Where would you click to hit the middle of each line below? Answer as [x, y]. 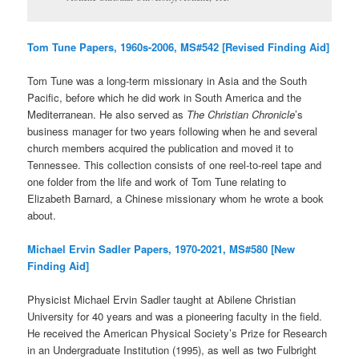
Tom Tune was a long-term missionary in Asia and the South [167, 80]
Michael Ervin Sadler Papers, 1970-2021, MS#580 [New [161, 249]
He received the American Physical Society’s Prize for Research [177, 333]
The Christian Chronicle [241, 114]
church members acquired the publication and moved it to [161, 147]
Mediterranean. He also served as [107, 114]
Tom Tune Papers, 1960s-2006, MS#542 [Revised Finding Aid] [179, 46]
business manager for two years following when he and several [173, 131]
